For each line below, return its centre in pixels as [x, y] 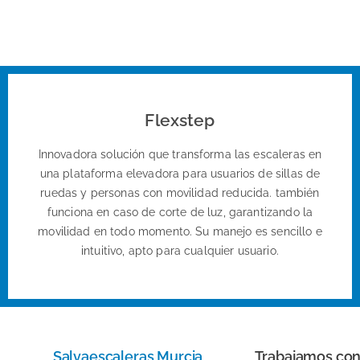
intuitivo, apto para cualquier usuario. [180, 251]
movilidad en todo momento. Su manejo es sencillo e [180, 232]
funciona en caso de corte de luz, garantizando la [180, 213]
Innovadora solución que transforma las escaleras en [180, 155]
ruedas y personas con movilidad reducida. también [180, 193]
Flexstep [180, 121]
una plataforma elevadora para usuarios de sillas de [180, 174]
